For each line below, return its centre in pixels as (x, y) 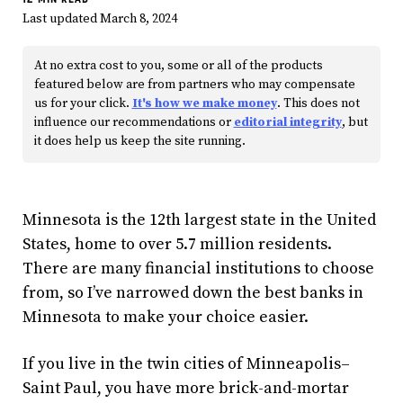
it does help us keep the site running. (139, 141)
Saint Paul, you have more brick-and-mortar (186, 388)
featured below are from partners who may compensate (194, 85)
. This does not (318, 103)
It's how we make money (204, 103)
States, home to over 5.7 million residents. (177, 244)
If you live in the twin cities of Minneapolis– (186, 363)
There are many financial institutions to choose (198, 268)
